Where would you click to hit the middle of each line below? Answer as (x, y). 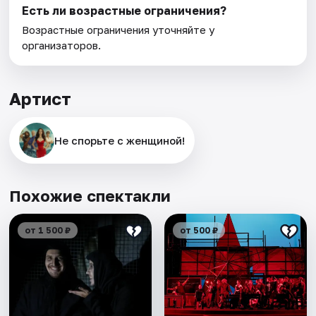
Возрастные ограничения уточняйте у (119, 30)
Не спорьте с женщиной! (120, 141)
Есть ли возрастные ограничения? (124, 11)
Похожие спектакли (90, 196)
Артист (41, 99)
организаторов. (62, 45)
